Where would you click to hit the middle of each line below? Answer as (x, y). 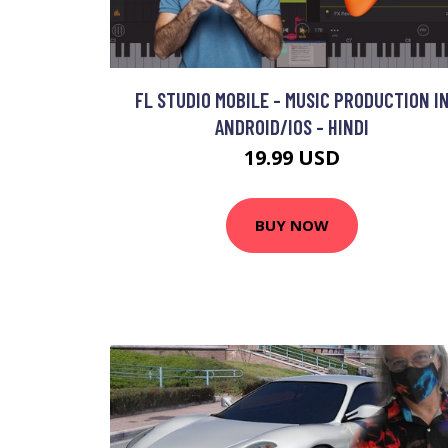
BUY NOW (292, 225)
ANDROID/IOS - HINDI (292, 126)
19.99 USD (292, 157)
